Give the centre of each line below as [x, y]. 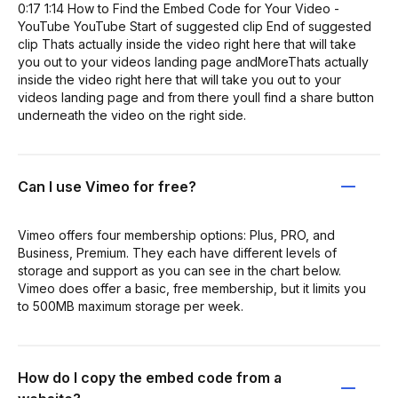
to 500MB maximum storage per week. [131, 306]
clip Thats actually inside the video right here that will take [187, 44]
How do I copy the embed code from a [150, 377]
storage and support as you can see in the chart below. [179, 270]
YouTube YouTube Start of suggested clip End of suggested [195, 26]
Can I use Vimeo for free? [107, 186]
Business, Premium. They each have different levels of [177, 252]
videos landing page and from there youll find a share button [196, 97]
